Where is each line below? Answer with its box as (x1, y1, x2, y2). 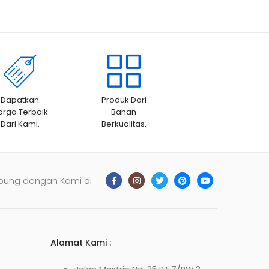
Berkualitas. (101, 118, 147, 130)
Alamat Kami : (50, 237, 111, 249)
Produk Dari (101, 94, 147, 106)
